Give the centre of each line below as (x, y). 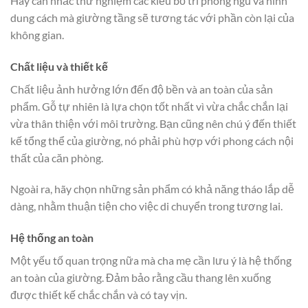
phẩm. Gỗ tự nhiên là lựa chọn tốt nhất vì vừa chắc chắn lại (149, 106)
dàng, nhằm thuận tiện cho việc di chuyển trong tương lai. (146, 206)
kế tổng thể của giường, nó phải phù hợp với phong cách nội (152, 140)
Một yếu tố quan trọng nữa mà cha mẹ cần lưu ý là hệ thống (151, 261)
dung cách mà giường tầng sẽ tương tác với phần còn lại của (152, 17)
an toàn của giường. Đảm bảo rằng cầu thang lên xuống (141, 278)
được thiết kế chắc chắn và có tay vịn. (99, 295)
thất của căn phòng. (57, 157)
